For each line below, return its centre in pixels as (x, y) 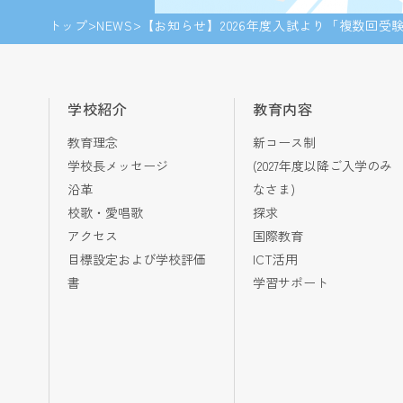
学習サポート (290, 282)
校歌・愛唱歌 (105, 212)
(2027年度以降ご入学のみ (322, 166)
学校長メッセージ (117, 166)
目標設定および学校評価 (136, 259)
